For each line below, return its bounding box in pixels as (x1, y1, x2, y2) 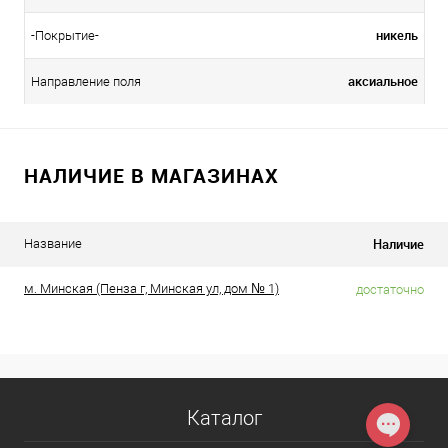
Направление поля (31, 74, 141, 90)
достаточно (356, 281, 424, 297)
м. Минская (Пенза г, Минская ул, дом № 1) (24, 280, 279, 296)
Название (24, 235, 82, 251)
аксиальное (348, 71, 418, 90)
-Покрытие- (31, 28, 99, 44)
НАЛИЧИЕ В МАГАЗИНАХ (24, 161, 279, 189)
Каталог (186, 406, 262, 430)
